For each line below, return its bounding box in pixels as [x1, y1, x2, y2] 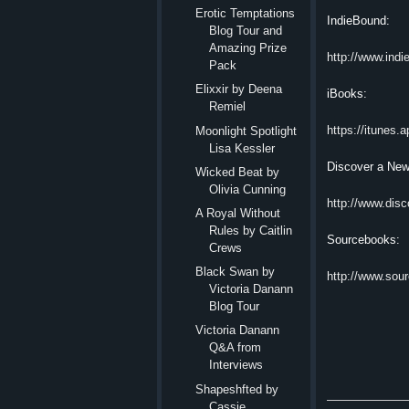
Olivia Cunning [209, 182, 287, 196]
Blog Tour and [209, 24, 283, 38]
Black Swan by [195, 265, 276, 279]
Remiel [209, 100, 246, 114]
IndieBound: [327, 13, 390, 27]
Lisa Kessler [209, 141, 276, 155]
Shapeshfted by [195, 382, 279, 396]
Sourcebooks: [327, 232, 400, 246]
